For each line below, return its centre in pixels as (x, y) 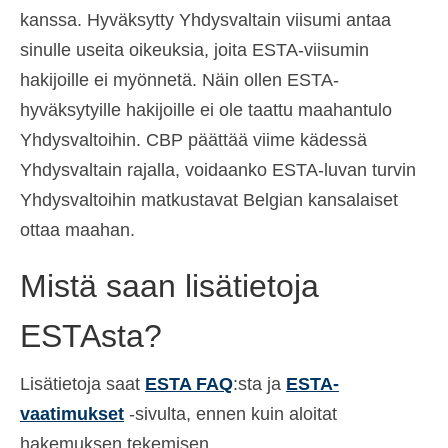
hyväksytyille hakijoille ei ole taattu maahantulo (206, 109)
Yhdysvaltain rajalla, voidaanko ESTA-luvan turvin (218, 169)
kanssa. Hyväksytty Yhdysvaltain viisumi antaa (205, 19)
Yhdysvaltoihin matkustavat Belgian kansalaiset (209, 199)
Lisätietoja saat (82, 384)
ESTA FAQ (189, 384)
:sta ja (259, 384)
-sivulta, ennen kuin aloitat (230, 414)
